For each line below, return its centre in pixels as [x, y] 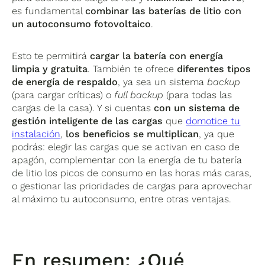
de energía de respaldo [65, 82]
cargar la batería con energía [157, 56]
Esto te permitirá [51, 56]
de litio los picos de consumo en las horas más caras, [132, 173]
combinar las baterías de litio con [164, 11]
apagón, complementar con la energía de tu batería [127, 160]
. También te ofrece [132, 69]
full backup [139, 95]
